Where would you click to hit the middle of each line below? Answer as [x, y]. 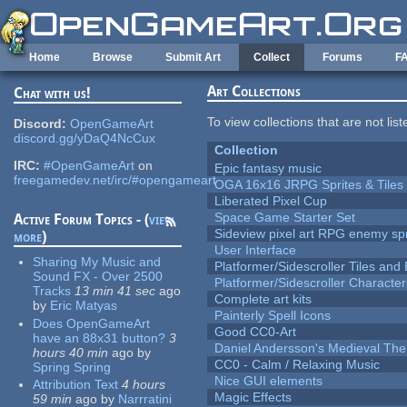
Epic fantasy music [268, 169]
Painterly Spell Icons [273, 316]
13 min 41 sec [115, 291]
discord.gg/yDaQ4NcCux [85, 139]
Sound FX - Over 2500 [98, 277]
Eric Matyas [84, 306]
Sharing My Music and [97, 262]
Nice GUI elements [269, 381]
